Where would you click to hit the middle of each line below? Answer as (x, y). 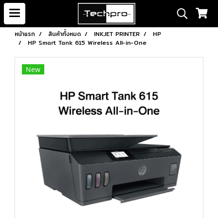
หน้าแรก (25, 34)
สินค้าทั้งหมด (64, 34)
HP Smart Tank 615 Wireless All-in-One (87, 43)
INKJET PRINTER (117, 34)
